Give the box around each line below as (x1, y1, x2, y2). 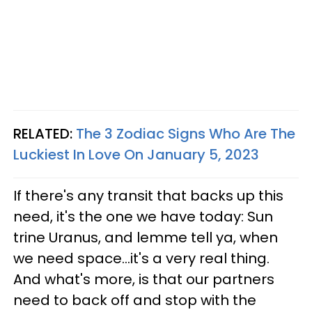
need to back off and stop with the (13, 290, 256, 310)
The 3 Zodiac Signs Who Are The (76, 123, 295, 143)
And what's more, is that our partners (13, 269, 274, 289)
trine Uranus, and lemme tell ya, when (13, 227, 278, 247)
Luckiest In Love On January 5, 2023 (13, 144, 259, 164)
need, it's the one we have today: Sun (13, 206, 273, 226)
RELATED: (13, 123, 76, 143)
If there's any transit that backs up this (13, 185, 283, 205)
